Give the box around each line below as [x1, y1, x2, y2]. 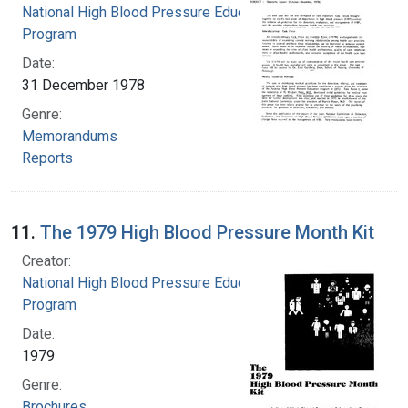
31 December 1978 [22, 76, 145, 94]
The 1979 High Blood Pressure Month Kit [40, 220, 374, 243]
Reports [22, 148, 73, 167]
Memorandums [22, 127, 117, 145]
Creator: [22, 251, 71, 270]
